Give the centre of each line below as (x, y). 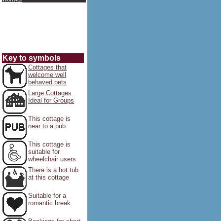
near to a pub (47, 126)
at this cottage (49, 177)
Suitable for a (47, 196)
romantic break (49, 203)
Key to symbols (32, 58)
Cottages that (47, 67)
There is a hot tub (53, 170)
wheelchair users (52, 159)
